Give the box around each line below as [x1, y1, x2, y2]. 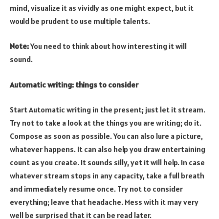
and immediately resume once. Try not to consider [10, 184, 183, 194]
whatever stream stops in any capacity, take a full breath [10, 171, 204, 181]
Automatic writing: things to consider [10, 79, 138, 89]
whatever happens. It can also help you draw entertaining [10, 144, 205, 154]
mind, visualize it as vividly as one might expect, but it [10, 2, 194, 13]
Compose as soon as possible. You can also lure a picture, [10, 131, 203, 141]
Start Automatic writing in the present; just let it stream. [10, 105, 205, 115]
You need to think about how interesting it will [29, 41, 187, 51]
